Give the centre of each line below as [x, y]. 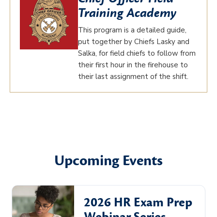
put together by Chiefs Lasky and [134, 42]
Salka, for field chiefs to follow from [137, 53]
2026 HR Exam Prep [138, 202]
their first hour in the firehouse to [133, 65]
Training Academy [127, 13]
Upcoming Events [108, 161]
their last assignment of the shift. [133, 77]
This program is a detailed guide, [132, 30]
